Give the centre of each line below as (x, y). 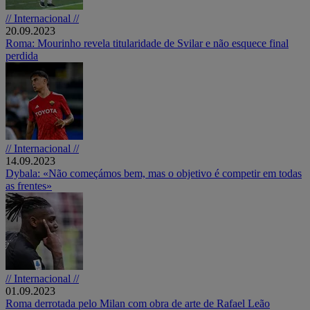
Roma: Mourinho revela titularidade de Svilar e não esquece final (147, 43)
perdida (22, 55)
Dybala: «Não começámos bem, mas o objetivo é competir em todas (154, 173)
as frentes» (29, 185)
